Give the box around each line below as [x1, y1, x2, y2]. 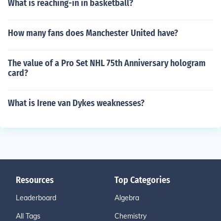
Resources [16, 175, 54, 185]
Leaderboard [16, 193, 56, 202]
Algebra [114, 193, 139, 202]
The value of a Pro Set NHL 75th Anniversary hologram [8, 58, 206, 69]
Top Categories [114, 175, 170, 185]
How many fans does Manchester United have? [8, 28, 178, 38]
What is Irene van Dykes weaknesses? [8, 98, 145, 109]
